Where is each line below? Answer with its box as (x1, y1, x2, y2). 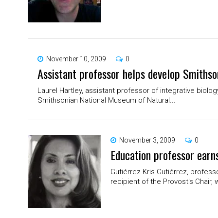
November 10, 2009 (46, 55, 106, 63)
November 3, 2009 (119, 136, 175, 145)
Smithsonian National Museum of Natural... (37, 96, 176, 105)
